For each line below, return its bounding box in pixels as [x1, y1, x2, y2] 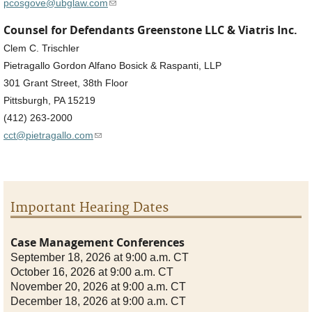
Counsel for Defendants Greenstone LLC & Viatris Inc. [3, 22, 297, 38]
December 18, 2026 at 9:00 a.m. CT [10, 295, 186, 307]
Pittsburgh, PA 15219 [3, 95, 95, 106]
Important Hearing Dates [10, 200, 169, 216]
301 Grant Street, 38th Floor [3, 77, 128, 88]
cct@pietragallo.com [3, 130, 93, 141]
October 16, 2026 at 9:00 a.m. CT [10, 266, 173, 278]
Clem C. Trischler [3, 42, 79, 54]
